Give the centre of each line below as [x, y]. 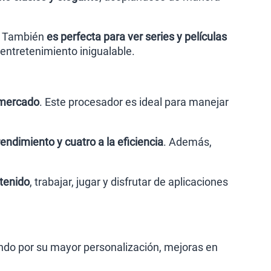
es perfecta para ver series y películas [137, 37]
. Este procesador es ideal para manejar [134, 102]
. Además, [188, 142]
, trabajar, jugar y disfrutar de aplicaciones [129, 182]
